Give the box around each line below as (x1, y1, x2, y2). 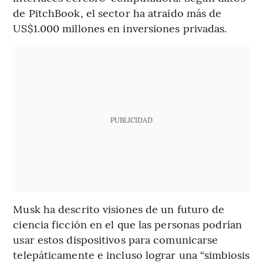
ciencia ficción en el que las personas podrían (13, 216, 242, 231)
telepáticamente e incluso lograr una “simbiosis (13, 247, 250, 262)
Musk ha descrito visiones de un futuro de (13, 201, 225, 216)
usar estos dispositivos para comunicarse (13, 231, 218, 247)
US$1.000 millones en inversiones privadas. (13, 20, 227, 35)
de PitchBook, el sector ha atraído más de (13, 5, 222, 20)
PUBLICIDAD (110, 114, 153, 124)
